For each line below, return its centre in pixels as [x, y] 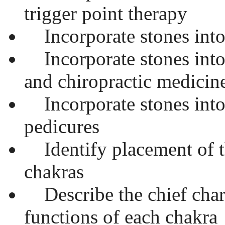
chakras [54, 171]
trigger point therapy [106, 13]
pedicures [62, 126]
